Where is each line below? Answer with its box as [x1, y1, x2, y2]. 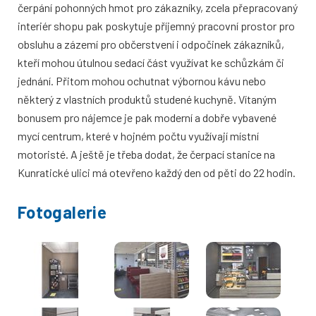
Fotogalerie [18, 202, 107, 223]
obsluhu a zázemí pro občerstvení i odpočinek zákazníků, [18, 37, 284, 51]
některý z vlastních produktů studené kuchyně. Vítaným [18, 92, 276, 107]
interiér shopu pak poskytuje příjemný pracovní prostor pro [18, 19, 295, 33]
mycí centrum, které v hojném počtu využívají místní [18, 129, 259, 143]
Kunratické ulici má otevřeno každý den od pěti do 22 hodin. [18, 166, 296, 180]
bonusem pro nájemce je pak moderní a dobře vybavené [18, 111, 276, 125]
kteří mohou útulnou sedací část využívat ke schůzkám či [18, 56, 284, 70]
